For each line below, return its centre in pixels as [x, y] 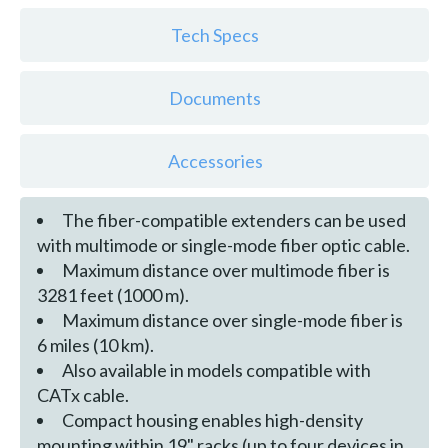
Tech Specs [215, 35]
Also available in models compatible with [216, 369]
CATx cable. [82, 394]
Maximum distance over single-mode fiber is [232, 319]
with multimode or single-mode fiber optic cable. [223, 244]
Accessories [215, 161]
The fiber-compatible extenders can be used [233, 219]
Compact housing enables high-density [212, 419]
